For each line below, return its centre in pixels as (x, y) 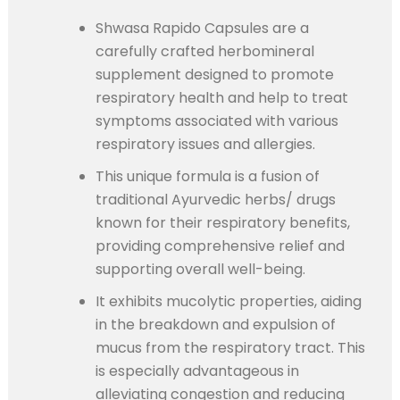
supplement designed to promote (214, 75)
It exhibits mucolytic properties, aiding (228, 302)
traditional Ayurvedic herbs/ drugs (215, 200)
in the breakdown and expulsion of (215, 325)
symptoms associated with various (217, 121)
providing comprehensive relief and (220, 246)
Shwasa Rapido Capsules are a (202, 29)
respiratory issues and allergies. (205, 145)
